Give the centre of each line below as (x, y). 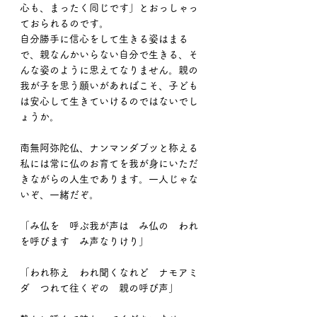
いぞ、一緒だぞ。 (59, 195)
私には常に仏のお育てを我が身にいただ (109, 163)
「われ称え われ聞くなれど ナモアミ (109, 272)
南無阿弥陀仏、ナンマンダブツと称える (109, 148)
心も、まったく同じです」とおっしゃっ (109, 8)
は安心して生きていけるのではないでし (109, 101)
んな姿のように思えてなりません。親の (109, 70)
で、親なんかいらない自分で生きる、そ (109, 54)
